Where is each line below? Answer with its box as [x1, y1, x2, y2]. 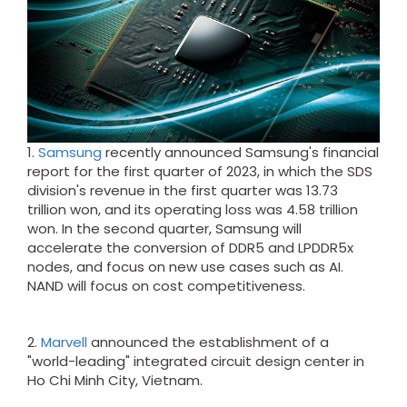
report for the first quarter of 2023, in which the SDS [27, 162, 372, 182]
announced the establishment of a [87, 333, 329, 352]
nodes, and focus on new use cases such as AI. [27, 257, 343, 277]
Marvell [41, 333, 87, 352]
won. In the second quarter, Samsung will [27, 219, 302, 239]
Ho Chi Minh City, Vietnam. [27, 371, 203, 391]
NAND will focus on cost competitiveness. [27, 276, 305, 296]
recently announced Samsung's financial [102, 143, 379, 163]
